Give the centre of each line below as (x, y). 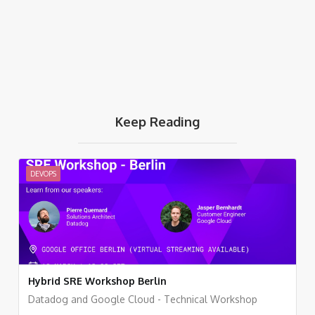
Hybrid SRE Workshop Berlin (97, 281)
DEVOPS (43, 173)
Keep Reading (157, 121)
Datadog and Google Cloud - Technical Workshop (143, 299)
